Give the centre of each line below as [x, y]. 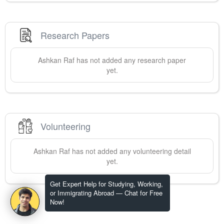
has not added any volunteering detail [130, 151]
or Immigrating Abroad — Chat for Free [106, 193]
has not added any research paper [130, 60]
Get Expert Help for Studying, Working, [106, 184]
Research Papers [75, 35]
